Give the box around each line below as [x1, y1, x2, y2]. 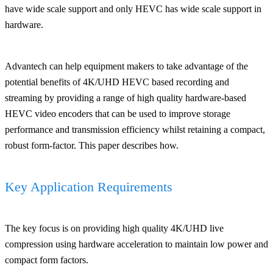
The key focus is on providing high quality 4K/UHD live [5, 222, 224, 233]
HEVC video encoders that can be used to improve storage [5, 108, 230, 119]
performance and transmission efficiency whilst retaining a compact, [5, 124, 265, 135]
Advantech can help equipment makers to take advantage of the [5, 60, 248, 71]
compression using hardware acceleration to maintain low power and [5, 238, 268, 249]
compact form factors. [5, 254, 88, 265]
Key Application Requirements [5, 179, 172, 194]
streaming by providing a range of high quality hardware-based [5, 92, 246, 103]
